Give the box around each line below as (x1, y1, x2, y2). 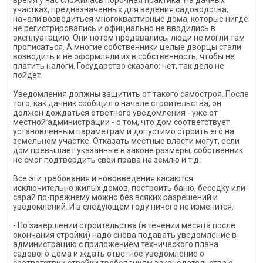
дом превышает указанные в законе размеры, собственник (13, 146, 243, 155)
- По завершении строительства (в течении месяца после (13, 221, 235, 230)
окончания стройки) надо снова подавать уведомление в (13, 230, 237, 240)
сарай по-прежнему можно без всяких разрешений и (13, 193, 218, 202)
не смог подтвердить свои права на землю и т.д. (13, 155, 201, 164)
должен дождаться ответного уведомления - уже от (13, 108, 218, 117)
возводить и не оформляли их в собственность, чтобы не (13, 52, 235, 61)
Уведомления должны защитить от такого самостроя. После (13, 89, 249, 99)
